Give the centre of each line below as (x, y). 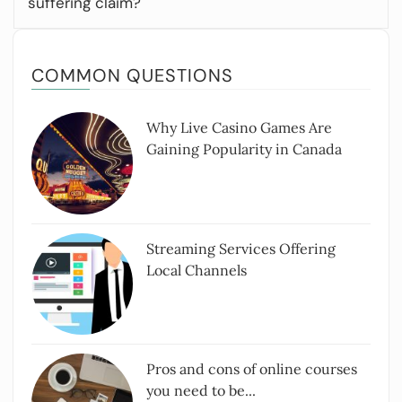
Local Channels (197, 270)
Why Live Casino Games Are (240, 128)
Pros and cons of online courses (252, 369)
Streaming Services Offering (241, 248)
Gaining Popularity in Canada (245, 149)
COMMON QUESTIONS (132, 76)
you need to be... (201, 391)
